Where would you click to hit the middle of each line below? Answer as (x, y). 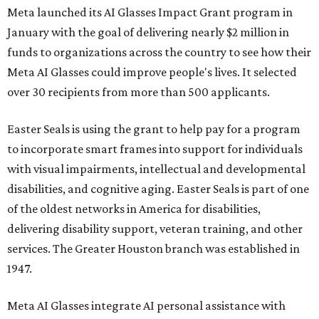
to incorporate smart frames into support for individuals (155, 149)
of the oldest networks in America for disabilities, (134, 209)
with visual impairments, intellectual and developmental (156, 169)
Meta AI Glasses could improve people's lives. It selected (152, 72)
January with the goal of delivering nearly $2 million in (148, 32)
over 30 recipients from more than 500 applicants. (138, 92)
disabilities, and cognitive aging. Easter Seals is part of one (158, 189)
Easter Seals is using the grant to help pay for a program (154, 129)
